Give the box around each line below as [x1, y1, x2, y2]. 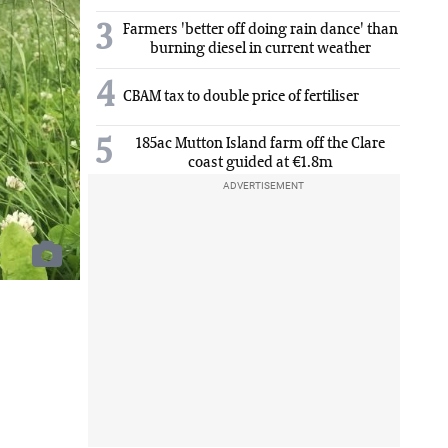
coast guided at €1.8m [187, 155, 333, 171]
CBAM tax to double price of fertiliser [123, 88, 359, 105]
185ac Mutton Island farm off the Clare [135, 136, 385, 152]
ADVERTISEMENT [222, 180, 304, 191]
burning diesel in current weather [150, 41, 371, 57]
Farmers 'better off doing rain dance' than [123, 22, 398, 38]
